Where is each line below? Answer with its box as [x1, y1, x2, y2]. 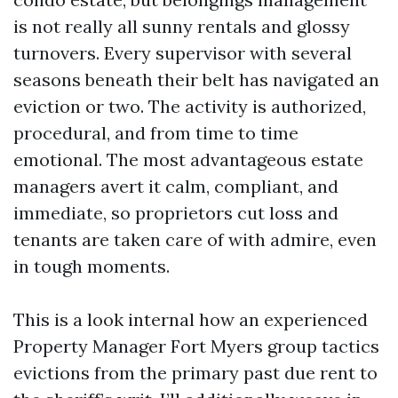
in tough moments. [13, 255, 170, 277]
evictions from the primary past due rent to [13, 362, 378, 384]
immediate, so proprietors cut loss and [13, 202, 338, 224]
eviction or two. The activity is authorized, [13, 95, 366, 117]
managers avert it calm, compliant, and [13, 175, 338, 197]
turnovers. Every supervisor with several [13, 42, 352, 64]
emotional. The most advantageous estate [13, 148, 363, 171]
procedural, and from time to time [13, 122, 298, 144]
